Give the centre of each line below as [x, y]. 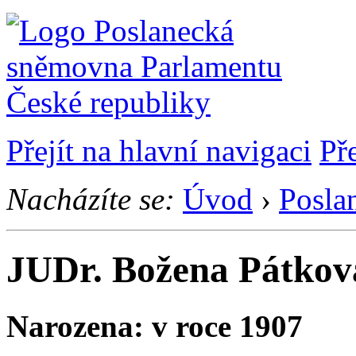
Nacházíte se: [91, 199]
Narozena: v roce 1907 [155, 326]
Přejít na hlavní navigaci [159, 151]
